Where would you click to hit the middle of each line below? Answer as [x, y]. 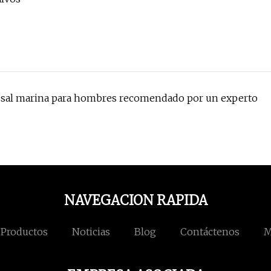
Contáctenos [210, 232]
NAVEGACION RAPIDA [135, 201]
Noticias [91, 232]
